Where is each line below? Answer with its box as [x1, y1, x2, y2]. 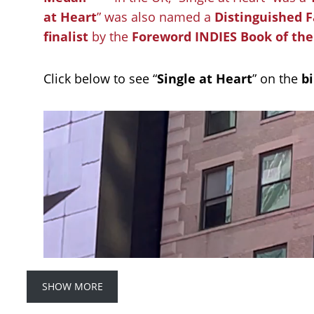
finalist [43, 27, 89, 45]
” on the [252, 69, 302, 87]
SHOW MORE [41, 280, 103, 294]
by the [88, 27, 132, 45]
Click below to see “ [43, 69, 158, 87]
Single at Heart [157, 69, 253, 87]
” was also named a [97, 8, 215, 25]
